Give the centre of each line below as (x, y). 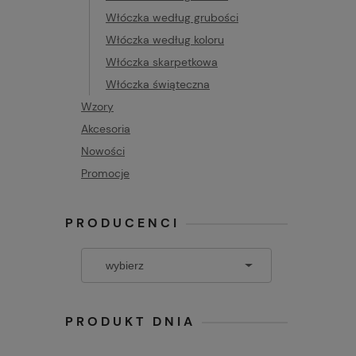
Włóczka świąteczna (158, 84)
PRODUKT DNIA (130, 321)
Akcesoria (106, 129)
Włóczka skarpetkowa (162, 62)
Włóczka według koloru (165, 40)
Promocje (105, 173)
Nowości (103, 151)
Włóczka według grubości (172, 17)
